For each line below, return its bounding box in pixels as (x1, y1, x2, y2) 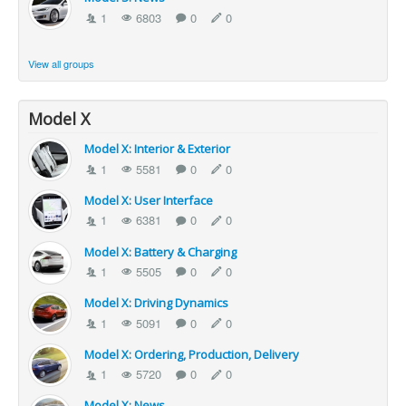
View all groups (28, 56, 94, 72)
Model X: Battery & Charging (84, 243, 237, 260)
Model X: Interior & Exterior (84, 140, 230, 158)
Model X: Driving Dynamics (84, 295, 228, 312)
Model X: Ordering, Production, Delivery (84, 345, 299, 362)
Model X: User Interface (84, 191, 213, 208)
